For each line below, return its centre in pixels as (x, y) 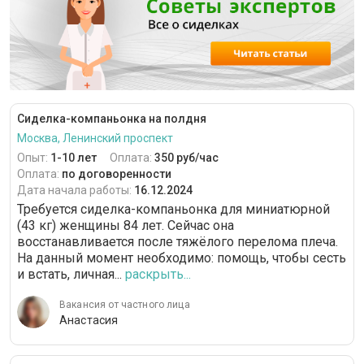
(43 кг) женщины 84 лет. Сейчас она (126, 225)
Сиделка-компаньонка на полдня (112, 118)
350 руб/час (186, 157)
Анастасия (89, 320)
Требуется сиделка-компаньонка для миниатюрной (173, 209)
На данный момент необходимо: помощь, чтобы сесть (182, 258)
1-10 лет (74, 157)
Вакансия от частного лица (125, 304)
